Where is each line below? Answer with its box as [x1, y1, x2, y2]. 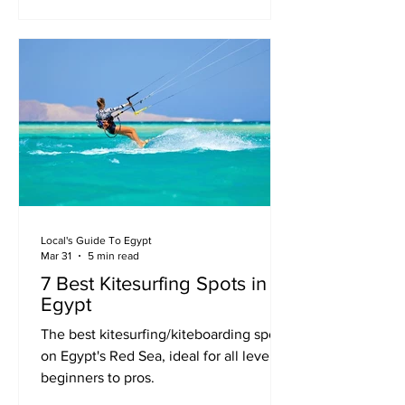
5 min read [88, 249, 139, 262]
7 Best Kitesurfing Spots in [41, 273, 267, 294]
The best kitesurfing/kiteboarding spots [41, 326, 287, 342]
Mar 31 [41, 249, 71, 262]
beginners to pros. [41, 370, 155, 385]
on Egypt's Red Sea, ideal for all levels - [41, 348, 287, 363]
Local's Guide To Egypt [41, 234, 152, 247]
